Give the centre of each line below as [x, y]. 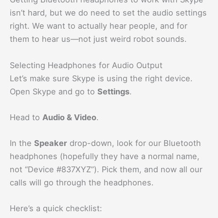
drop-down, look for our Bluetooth [134, 143]
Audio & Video [69, 117]
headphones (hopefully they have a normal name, [105, 156]
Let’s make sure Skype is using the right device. [101, 78]
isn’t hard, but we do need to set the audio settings [108, 13]
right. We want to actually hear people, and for [99, 26]
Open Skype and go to [54, 91]
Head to [26, 117]
